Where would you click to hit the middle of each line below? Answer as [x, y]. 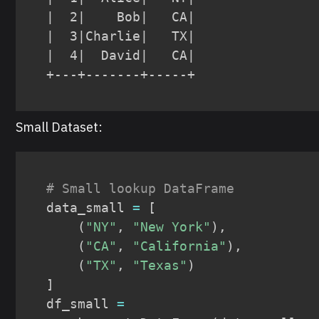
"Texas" [160, 265]
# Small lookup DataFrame [141, 188]
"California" [180, 246]
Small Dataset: [59, 127]
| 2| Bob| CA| [121, 16]
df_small [82, 303]
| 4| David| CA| [121, 55]
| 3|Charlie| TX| [121, 36]
